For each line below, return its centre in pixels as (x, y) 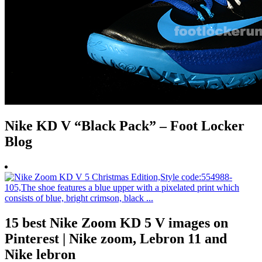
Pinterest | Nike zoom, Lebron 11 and (116, 239)
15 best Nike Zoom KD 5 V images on (116, 223)
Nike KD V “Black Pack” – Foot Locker (125, 126)
